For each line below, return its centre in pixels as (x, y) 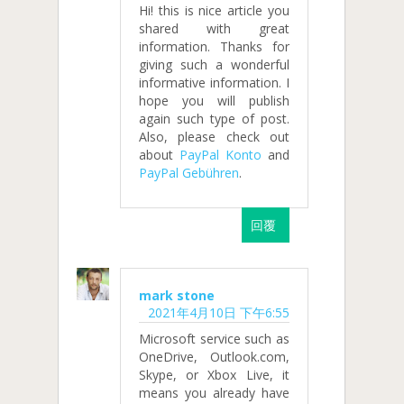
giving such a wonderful (214, 65)
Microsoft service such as (214, 338)
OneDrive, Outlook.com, (214, 356)
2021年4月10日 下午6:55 (218, 312)
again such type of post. (214, 119)
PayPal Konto (220, 155)
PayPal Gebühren (189, 173)
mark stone (177, 295)
